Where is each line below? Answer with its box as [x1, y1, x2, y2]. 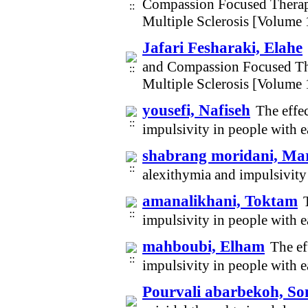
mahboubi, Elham [142, 237, 265, 255]
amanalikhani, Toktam [142, 192, 298, 210]
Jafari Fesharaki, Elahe [142, 38, 302, 56]
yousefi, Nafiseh [142, 101, 250, 119]
